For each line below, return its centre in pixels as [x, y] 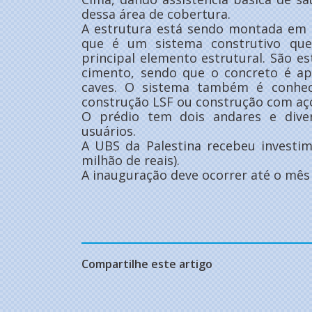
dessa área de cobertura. [156, 14]
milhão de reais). [131, 160]
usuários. [109, 131]
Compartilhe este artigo [147, 264]
